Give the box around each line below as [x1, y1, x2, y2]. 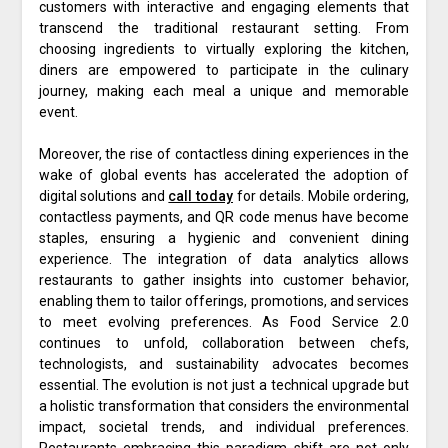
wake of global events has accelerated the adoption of [38, 167, 410, 184]
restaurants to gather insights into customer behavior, [38, 272, 410, 289]
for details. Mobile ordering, [233, 188, 410, 205]
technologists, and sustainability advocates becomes [38, 356, 410, 373]
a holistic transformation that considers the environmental [38, 398, 410, 415]
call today [168, 188, 234, 205]
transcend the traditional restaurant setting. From [38, 20, 410, 37]
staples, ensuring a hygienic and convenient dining [38, 230, 410, 247]
